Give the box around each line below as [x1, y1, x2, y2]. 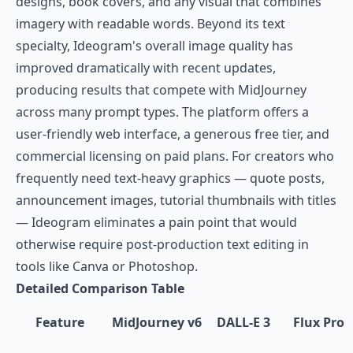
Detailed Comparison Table [16, 280, 184, 297]
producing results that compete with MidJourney [16, 81, 307, 98]
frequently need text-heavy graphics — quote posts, [16, 169, 325, 187]
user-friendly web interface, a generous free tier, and [16, 125, 329, 143]
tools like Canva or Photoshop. [16, 258, 198, 275]
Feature [35, 314, 84, 331]
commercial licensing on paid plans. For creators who [16, 147, 334, 165]
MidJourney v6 [112, 314, 202, 331]
